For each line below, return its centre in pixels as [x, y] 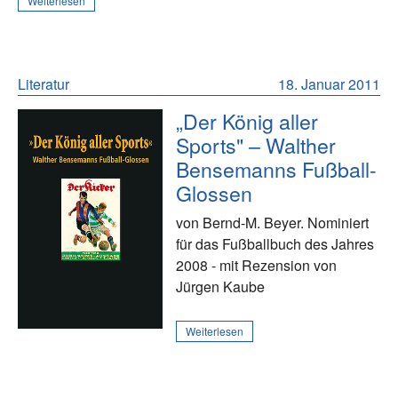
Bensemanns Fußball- [277, 168]
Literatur [44, 84]
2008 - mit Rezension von [257, 265]
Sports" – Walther [256, 144]
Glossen [215, 192]
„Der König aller [247, 120]
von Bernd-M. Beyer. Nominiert [273, 222]
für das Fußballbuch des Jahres [275, 243]
